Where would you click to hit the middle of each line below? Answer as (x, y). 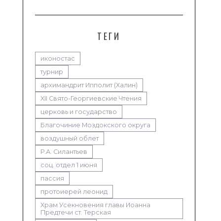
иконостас (58, 58)
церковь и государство (79, 111)
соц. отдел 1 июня (69, 165)
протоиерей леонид (74, 191)
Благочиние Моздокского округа (95, 125)
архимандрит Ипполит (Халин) (89, 85)
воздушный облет (70, 138)
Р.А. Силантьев (64, 151)
